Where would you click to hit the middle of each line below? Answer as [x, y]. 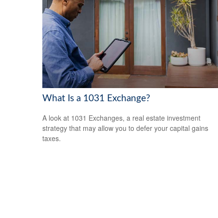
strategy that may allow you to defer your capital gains [125, 128]
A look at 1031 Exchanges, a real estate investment [121, 118]
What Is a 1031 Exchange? [96, 98]
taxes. [52, 138]
